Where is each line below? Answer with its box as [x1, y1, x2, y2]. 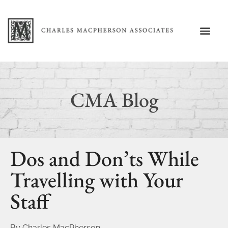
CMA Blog [70, 86, 158, 113]
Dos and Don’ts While [10, 144, 199, 173]
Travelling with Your [10, 165, 183, 194]
